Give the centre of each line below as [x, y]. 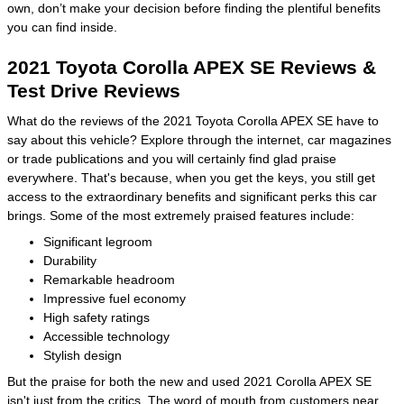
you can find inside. [62, 27]
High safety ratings [96, 317]
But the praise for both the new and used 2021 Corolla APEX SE [189, 381]
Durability [70, 261]
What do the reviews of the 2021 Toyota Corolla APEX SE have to [193, 121]
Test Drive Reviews [94, 90]
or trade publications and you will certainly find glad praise [172, 159]
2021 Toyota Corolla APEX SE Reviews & [192, 67]
